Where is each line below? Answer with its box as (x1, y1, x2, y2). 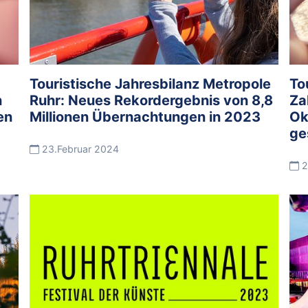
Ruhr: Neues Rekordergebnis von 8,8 (30, 91, 274, 109)
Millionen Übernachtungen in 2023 (30, 108, 261, 125)
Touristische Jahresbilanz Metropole (30, 75, 272, 92)
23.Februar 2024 (39, 142, 120, 155)
